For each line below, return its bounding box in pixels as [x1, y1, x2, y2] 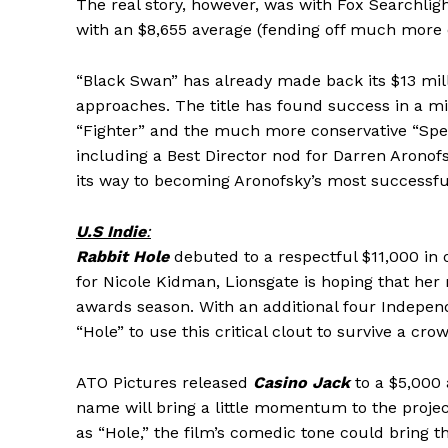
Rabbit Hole [76, 246, 169, 266]
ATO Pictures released [76, 372, 253, 392]
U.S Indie [76, 221, 146, 241]
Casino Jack [253, 372, 350, 392]
